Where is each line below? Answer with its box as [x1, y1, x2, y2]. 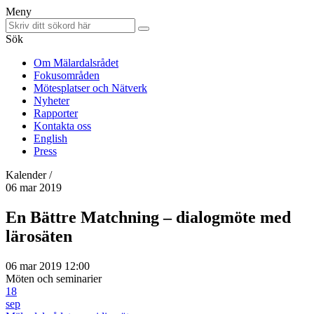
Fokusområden [34, 69, 100, 81]
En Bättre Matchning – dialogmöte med [6, 207, 291, 226]
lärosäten [6, 226, 72, 245]
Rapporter [34, 107, 78, 119]
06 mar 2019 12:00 [6, 259, 90, 272]
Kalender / [6, 169, 52, 181]
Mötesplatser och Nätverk [34, 82, 147, 94]
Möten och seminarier [6, 272, 102, 285]
